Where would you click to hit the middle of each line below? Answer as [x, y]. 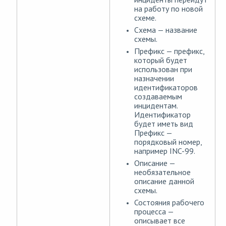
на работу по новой [168, 9]
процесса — [154, 212]
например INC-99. [165, 151]
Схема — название [166, 30]
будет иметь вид [164, 124]
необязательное [162, 172]
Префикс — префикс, [169, 51]
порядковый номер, [168, 142]
